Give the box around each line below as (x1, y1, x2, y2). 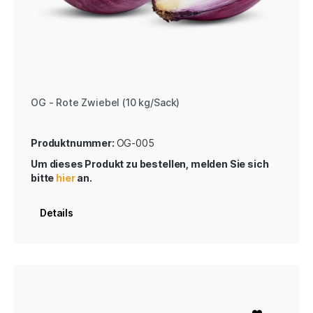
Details (40, 206, 73, 219)
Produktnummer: (31, 136, 117, 149)
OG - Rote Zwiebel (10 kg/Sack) (31, 96, 180, 108)
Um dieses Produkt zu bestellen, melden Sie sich (31, 157, 269, 170)
